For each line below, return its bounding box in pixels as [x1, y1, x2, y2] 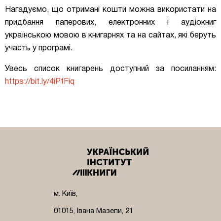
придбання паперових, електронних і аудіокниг [5, 19, 216, 26]
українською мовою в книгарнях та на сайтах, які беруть [5, 32, 216, 39]
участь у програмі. [5, 44, 73, 52]
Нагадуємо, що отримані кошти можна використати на [5, 6, 216, 13]
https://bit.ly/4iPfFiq [5, 78, 74, 85]
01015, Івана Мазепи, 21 [54, 207, 133, 215]
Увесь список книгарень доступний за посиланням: [5, 65, 216, 73]
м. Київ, [54, 190, 77, 197]
